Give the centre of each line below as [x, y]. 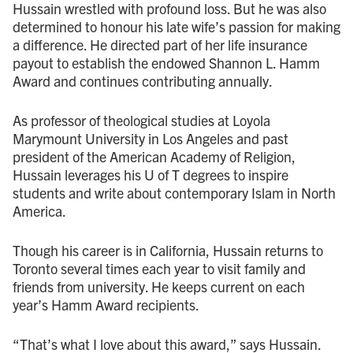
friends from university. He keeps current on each [159, 286]
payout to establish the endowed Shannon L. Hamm [166, 62]
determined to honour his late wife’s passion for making [176, 26]
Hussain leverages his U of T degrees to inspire [150, 174]
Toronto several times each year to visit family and [159, 268]
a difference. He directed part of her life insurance [160, 44]
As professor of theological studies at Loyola [141, 120]
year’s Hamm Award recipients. [106, 304]
